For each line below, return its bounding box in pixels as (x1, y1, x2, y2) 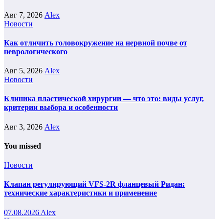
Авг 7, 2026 (4, 10, 44, 19)
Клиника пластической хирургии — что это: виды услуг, (4, 94, 204, 103)
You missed (4, 141, 41, 150)
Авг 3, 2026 (4, 122, 44, 131)
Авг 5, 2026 (4, 66, 44, 75)
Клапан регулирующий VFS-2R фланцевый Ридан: (4, 180, 185, 189)
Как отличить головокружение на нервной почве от (4, 38, 187, 47)
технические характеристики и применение (4, 189, 157, 197)
